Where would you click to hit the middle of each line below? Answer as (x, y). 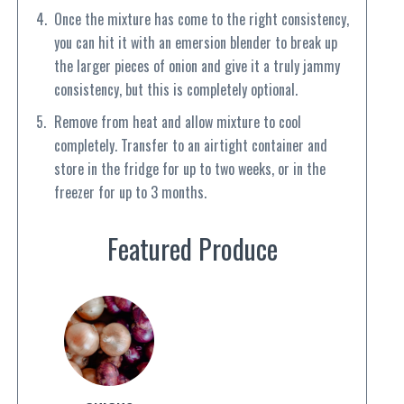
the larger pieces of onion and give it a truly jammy (197, 66)
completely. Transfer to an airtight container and (190, 146)
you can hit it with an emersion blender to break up (195, 43)
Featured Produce (192, 249)
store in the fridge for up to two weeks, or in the (189, 169)
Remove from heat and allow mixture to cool (177, 122)
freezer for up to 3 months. (130, 193)
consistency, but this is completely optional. (175, 90)
